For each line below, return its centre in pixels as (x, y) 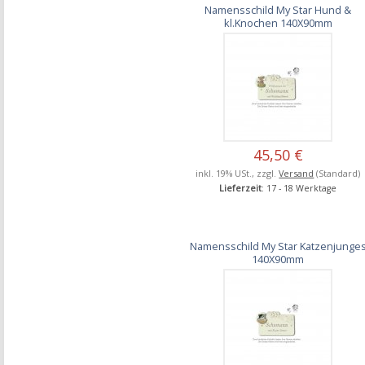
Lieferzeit (241, 188)
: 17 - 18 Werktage (299, 188)
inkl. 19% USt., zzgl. (237, 173)
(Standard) (337, 173)
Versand (297, 173)
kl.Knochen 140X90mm (278, 22)
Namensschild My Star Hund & (278, 9)
